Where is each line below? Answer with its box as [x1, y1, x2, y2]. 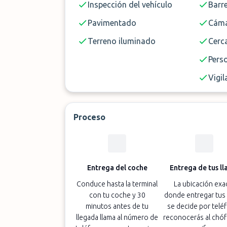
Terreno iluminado [88, 36, 156, 46]
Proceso [73, 112, 105, 122]
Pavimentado [88, 18, 136, 27]
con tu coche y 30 [89, 191, 145, 199]
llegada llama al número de [76, 213, 159, 221]
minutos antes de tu [86, 202, 149, 210]
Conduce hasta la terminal [77, 180, 158, 188]
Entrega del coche [87, 164, 147, 172]
